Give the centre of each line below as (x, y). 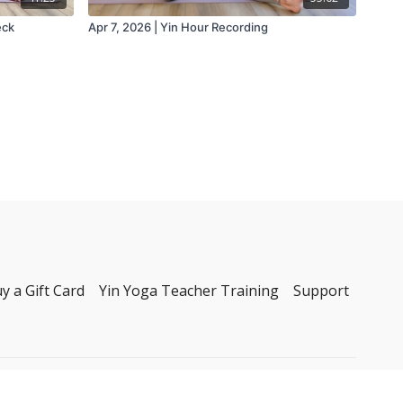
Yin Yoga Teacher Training (189, 291)
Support (321, 291)
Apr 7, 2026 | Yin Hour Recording (178, 27)
